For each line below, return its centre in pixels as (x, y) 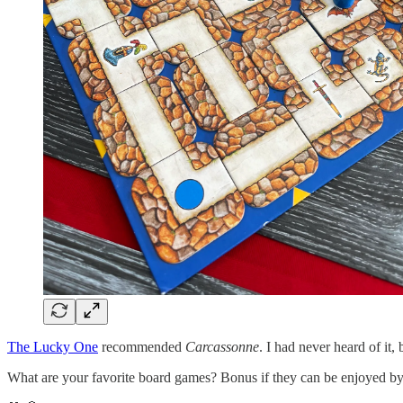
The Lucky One (53, 346)
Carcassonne (222, 346)
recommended (142, 346)
